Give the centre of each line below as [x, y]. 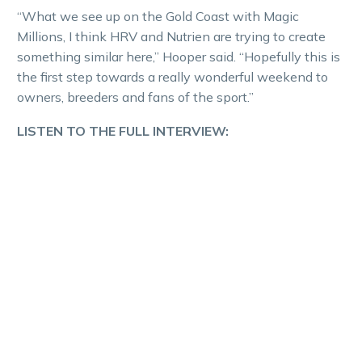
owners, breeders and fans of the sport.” [135, 97]
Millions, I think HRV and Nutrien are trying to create [171, 36]
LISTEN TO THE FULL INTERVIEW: [123, 131]
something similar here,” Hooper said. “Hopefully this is [179, 56]
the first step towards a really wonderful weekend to [173, 76]
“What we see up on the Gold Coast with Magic [158, 16]
